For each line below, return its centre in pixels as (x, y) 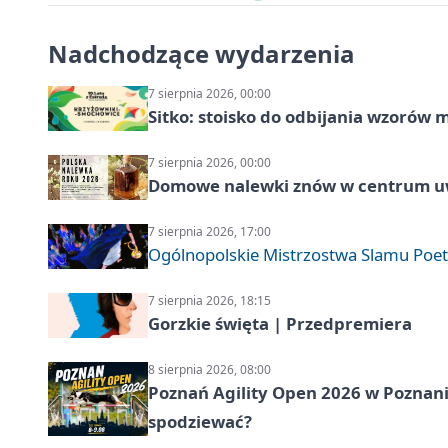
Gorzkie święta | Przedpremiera (280, 323)
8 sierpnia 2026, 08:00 (209, 369)
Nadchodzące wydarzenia (201, 53)
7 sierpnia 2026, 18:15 (209, 300)
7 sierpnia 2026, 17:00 (209, 231)
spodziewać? (200, 421)
